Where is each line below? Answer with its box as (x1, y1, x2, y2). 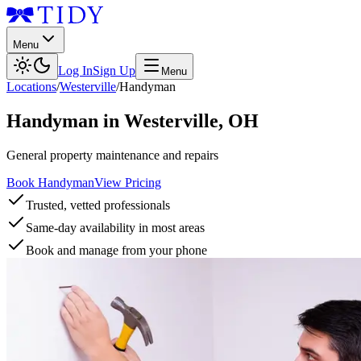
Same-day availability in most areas (26, 220, 205, 234)
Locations (6, 80, 56, 93)
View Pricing (94, 175, 161, 189)
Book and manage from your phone (26, 243, 207, 257)
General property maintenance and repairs (6, 147, 218, 162)
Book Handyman (6, 175, 94, 189)
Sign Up (93, 64, 135, 77)
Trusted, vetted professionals (26, 197, 170, 212)
